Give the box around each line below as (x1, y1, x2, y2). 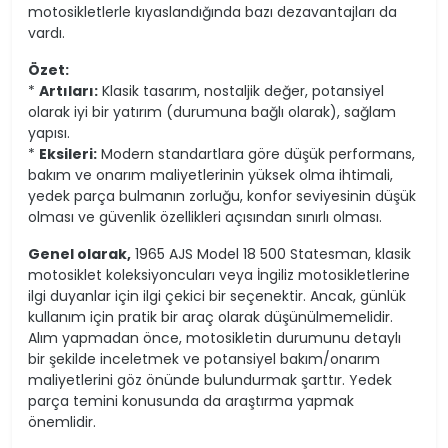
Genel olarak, (28, 243, 131, 264)
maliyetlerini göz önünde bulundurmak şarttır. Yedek (28, 369, 392, 390)
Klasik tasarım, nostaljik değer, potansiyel (98, 80, 384, 101)
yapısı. (28, 122, 70, 143)
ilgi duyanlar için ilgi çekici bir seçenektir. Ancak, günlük (28, 285, 406, 306)
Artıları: (39, 80, 98, 101)
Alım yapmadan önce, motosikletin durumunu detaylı (28, 327, 401, 348)
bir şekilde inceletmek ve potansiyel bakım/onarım (28, 348, 380, 369)
